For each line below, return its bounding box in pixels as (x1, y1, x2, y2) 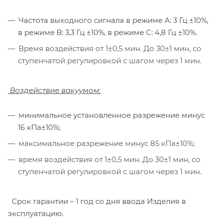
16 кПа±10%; (18, 122, 60, 132)
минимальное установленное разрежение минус (18, 110, 205, 120)
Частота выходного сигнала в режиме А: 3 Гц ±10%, (18, 15, 208, 25)
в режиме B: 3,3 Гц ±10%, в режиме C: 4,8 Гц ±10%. (18, 27, 197, 37)
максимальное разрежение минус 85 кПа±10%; (18, 138, 195, 148)
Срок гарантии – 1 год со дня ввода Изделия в (8, 196, 186, 206)
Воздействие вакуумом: (8, 85, 101, 95)
